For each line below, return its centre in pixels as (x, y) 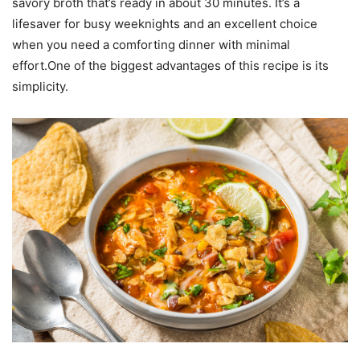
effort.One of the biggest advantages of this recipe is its (170, 65)
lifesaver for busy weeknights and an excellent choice (165, 23)
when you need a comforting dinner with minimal (151, 44)
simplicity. (40, 86)
